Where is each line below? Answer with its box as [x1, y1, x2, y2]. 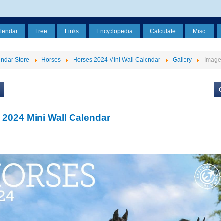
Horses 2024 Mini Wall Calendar [73, 56, 160, 63]
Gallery [173, 56, 192, 63]
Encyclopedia [96, 28, 133, 35]
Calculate [150, 28, 176, 35]
